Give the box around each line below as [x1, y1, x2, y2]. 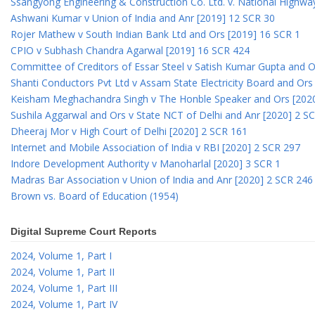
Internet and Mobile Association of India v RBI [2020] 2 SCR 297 [11, 141, 300, 155]
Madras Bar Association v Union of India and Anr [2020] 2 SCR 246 [11, 173, 313, 187]
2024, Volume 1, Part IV [11, 297, 117, 311]
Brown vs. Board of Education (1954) [11, 189, 179, 203]
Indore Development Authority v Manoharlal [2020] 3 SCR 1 [11, 157, 281, 171]
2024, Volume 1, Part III [11, 281, 117, 295]
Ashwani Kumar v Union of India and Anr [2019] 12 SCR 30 [11, 11, 275, 25]
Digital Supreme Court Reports [11, 225, 157, 237]
